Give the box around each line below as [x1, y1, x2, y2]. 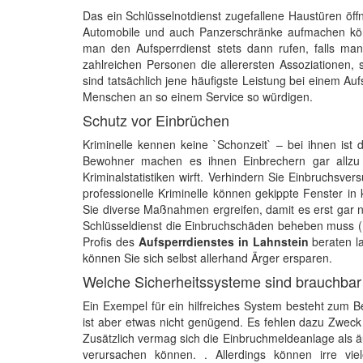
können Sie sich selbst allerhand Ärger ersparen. [83, 250, 332, 266]
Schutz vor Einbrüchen [83, 109, 229, 130]
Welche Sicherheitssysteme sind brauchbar [83, 271, 361, 292]
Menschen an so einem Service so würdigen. [83, 88, 313, 105]
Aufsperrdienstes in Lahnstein [138, 233, 309, 250]
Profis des [83, 233, 139, 250]
